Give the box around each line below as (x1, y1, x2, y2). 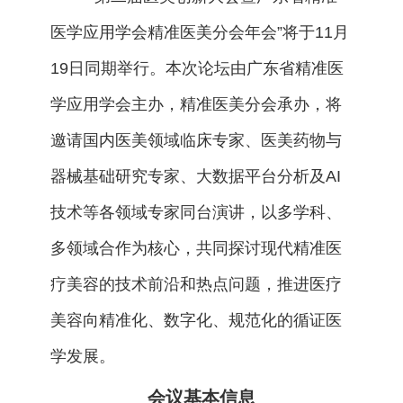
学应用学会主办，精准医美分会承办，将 (49, 94, 342, 113)
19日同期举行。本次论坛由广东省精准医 (49, 58, 344, 77)
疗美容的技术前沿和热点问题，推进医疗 (49, 274, 342, 293)
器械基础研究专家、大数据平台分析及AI (49, 166, 341, 185)
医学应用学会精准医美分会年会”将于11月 (49, 22, 349, 41)
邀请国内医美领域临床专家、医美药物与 (49, 130, 342, 149)
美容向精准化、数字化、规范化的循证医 (49, 310, 342, 329)
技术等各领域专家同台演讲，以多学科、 (49, 202, 342, 221)
